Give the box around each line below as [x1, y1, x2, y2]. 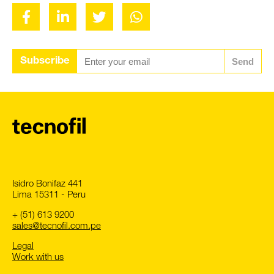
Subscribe [20, 56, 70, 67]
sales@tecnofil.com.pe [12, 222, 101, 232]
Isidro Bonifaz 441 [12, 180, 83, 190]
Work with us [12, 253, 64, 263]
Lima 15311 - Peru [12, 191, 86, 201]
